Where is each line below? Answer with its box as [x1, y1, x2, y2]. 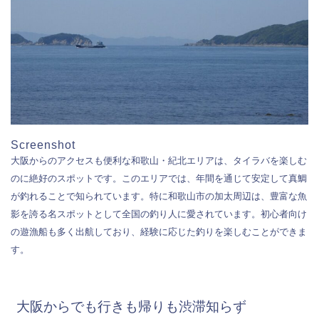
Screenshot [11, 138, 75, 151]
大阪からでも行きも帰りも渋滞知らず [16, 299, 246, 315]
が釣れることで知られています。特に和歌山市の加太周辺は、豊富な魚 [11, 190, 307, 202]
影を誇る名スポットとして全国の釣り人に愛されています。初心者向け [11, 208, 307, 219]
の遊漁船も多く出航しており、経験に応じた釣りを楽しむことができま [11, 226, 307, 237]
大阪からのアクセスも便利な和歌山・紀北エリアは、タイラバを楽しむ [11, 155, 307, 166]
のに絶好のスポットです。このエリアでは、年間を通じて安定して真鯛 [11, 172, 307, 184]
